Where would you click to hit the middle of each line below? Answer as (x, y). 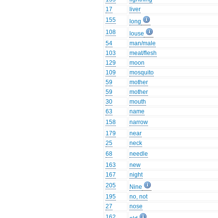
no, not (139, 197)
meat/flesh (143, 53)
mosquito (142, 73)
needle (139, 154)
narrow (139, 122)
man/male (143, 44)
